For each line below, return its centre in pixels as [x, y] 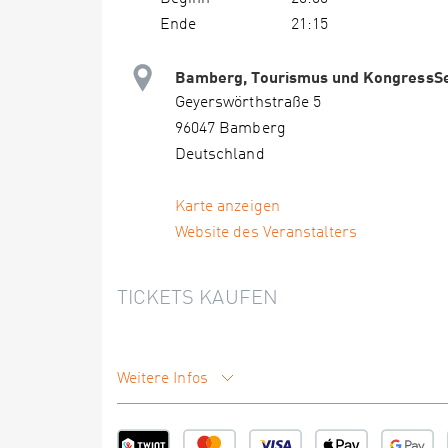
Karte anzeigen [227, 207]
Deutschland [220, 155]
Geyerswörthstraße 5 [248, 103]
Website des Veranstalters [266, 233]
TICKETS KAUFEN [197, 299]
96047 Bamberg [230, 129]
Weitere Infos [164, 379]
